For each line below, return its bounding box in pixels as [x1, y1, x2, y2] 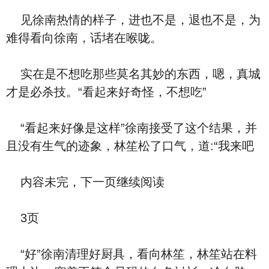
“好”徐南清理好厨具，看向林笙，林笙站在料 [6, 247, 257, 261]
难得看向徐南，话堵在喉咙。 [6, 31, 162, 44]
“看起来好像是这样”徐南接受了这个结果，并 [6, 121, 257, 134]
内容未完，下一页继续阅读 [6, 175, 165, 189]
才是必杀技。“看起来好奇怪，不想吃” [6, 85, 207, 98]
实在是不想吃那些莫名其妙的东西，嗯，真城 [6, 67, 261, 80]
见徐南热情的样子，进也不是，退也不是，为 [6, 13, 261, 26]
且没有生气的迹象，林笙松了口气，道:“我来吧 [6, 139, 254, 153]
